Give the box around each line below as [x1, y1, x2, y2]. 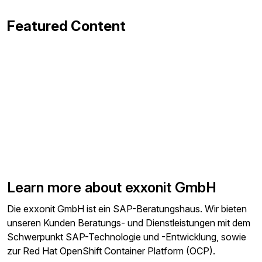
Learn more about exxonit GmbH [7, 179, 216, 196]
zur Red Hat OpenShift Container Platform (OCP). [7, 245, 215, 257]
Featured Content [7, 18, 126, 35]
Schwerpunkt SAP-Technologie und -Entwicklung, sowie [7, 231, 247, 243]
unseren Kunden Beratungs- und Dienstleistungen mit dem [7, 217, 250, 229]
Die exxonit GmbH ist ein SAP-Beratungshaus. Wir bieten [7, 203, 247, 215]
